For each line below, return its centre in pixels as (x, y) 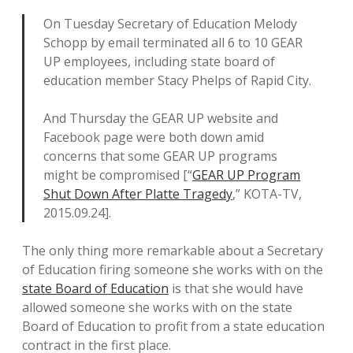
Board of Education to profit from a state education (173, 326)
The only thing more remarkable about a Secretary (173, 251)
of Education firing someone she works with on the (173, 269)
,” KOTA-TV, (267, 194)
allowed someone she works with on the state (157, 307)
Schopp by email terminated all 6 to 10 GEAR (173, 43)
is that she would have (236, 288)
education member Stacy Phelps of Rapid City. (177, 80)
